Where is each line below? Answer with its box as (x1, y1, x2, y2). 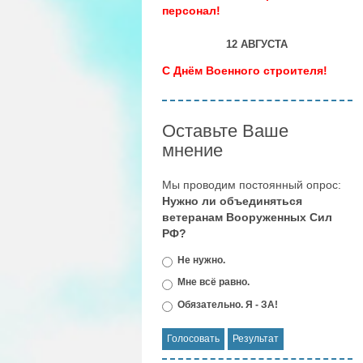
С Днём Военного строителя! (162, 64, 327, 77)
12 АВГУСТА (226, 38, 288, 50)
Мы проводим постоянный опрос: (162, 178, 341, 191)
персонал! (162, 4, 220, 17)
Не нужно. (177, 254, 225, 267)
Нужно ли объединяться (162, 194, 302, 207)
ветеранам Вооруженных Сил (162, 211, 332, 224)
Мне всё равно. (177, 276, 250, 288)
